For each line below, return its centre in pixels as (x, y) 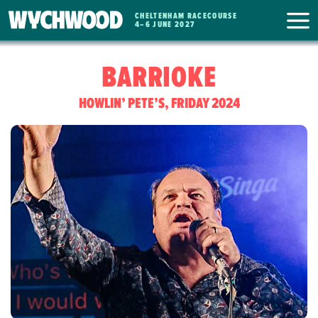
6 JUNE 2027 (170, 24)
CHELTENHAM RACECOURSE (186, 16)
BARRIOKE (159, 78)
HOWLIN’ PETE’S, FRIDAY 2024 (159, 104)
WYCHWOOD (77, 36)
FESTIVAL (59, 70)
